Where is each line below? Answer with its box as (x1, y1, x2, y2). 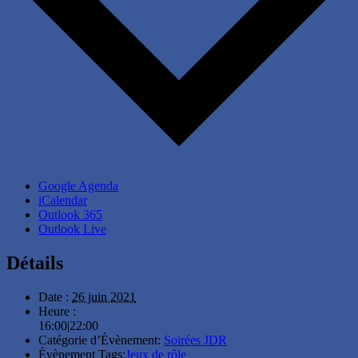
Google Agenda (38, 179, 118, 193)
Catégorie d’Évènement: (38, 332, 161, 347)
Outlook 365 (38, 208, 102, 222)
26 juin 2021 (72, 289, 136, 304)
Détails (6, 253, 63, 274)
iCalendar (38, 193, 87, 208)
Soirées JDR (164, 332, 227, 347)
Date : (38, 289, 69, 304)
